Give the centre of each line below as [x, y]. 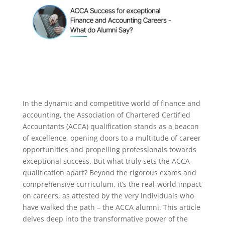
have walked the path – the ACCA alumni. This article [111, 207]
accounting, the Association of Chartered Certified [106, 115]
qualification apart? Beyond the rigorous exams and [109, 172]
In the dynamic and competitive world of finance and [111, 103]
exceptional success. [57, 161]
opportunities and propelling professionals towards [109, 149]
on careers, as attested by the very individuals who [108, 195]
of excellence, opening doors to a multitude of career [111, 138]
